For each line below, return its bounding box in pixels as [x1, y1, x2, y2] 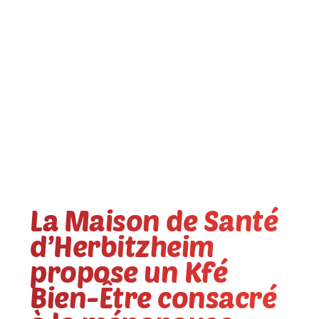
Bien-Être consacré [30, 280, 277, 315]
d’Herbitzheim [30, 229, 214, 263]
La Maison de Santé [30, 203, 278, 238]
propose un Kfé [30, 254, 228, 289]
